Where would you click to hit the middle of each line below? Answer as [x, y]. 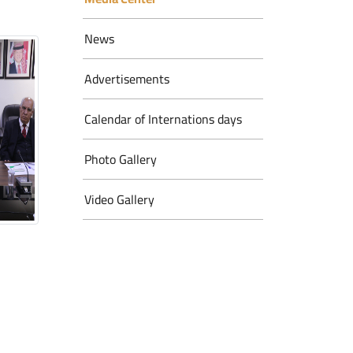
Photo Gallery [121, 159]
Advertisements [127, 79]
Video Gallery [119, 199]
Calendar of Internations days [163, 119]
